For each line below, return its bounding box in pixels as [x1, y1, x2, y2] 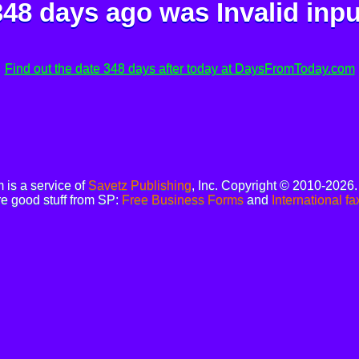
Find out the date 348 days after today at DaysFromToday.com [4, 62, 355, 76]
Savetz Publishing [88, 179, 192, 193]
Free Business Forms [122, 193, 244, 208]
